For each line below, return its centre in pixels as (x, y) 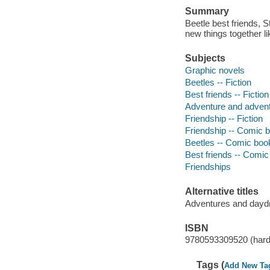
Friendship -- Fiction (224, 118)
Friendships (208, 166)
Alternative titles (221, 192)
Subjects (205, 58)
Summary (207, 11)
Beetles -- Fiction (218, 82)
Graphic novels (215, 70)
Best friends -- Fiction (227, 94)
